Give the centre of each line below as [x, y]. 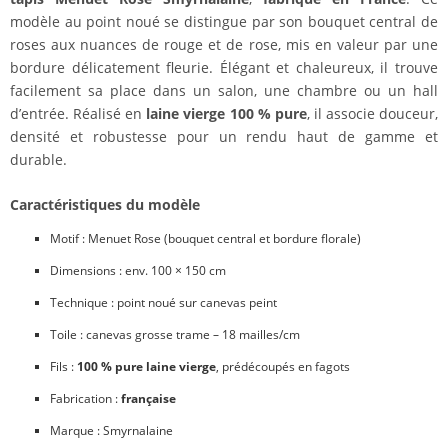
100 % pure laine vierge [146, 367]
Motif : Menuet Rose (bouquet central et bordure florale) [205, 239]
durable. [38, 160]
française [148, 399]
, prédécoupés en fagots [283, 367]
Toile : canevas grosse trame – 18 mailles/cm [175, 335]
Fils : [63, 367]
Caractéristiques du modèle [105, 205]
